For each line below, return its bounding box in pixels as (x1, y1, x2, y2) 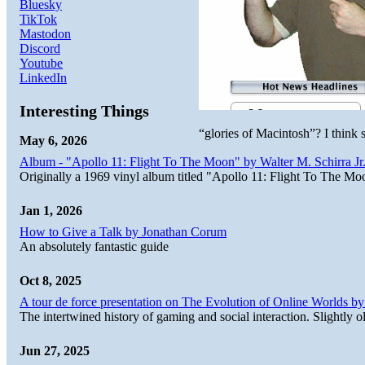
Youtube (20, 55, 63, 70)
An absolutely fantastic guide (20, 239, 169, 253)
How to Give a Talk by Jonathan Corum (20, 224, 226, 239)
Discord (20, 41, 60, 55)
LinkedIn (20, 70, 67, 85)
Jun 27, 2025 (20, 343, 90, 358)
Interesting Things (20, 101, 149, 120)
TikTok (20, 11, 57, 26)
